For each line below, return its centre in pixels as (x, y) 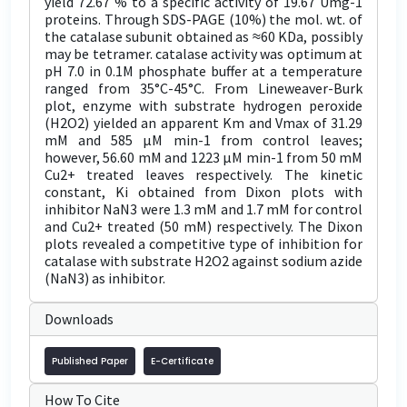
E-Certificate (182, 361)
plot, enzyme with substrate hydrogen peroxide (203, 105)
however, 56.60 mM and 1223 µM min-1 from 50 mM (203, 157)
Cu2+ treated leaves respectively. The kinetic (203, 174)
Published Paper (90, 361)
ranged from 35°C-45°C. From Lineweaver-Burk (203, 88)
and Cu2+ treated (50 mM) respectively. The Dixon (203, 226)
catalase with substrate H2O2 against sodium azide (203, 261)
